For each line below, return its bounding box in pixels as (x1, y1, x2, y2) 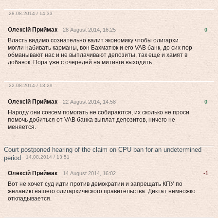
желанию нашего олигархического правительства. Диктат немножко (8, 188, 196, 195)
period (4, 154, 21, 160)
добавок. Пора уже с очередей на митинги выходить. (8, 59, 153, 66)
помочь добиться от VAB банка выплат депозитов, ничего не (8, 116, 175, 123)
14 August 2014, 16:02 (63, 170, 116, 176)
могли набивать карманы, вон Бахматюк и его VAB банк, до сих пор (8, 44, 192, 51)
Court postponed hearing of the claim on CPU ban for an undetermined (4, 146, 201, 153)
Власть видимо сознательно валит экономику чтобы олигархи (8, 37, 179, 44)
